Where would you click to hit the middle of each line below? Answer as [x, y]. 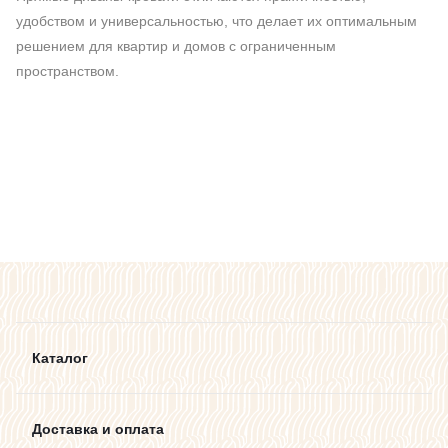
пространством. [67, 71]
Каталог [60, 358]
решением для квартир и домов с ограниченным [176, 46]
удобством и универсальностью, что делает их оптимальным [216, 21]
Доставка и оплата [98, 429]
